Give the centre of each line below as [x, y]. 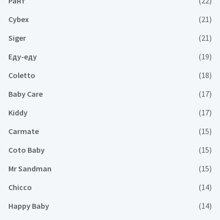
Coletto [22, 75]
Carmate [24, 131]
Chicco [20, 187]
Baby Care [26, 94]
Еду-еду [23, 56]
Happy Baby [29, 206]
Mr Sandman [30, 168]
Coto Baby [27, 150]
